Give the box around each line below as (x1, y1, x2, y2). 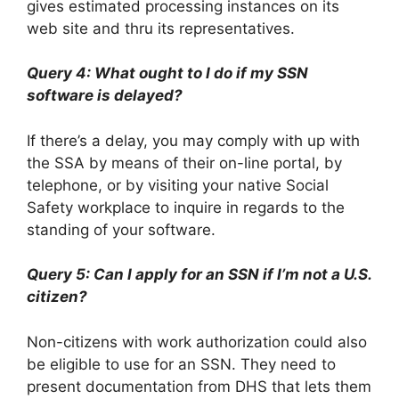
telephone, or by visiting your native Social (27, 175, 329, 194)
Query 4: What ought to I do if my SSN (27, 64, 308, 83)
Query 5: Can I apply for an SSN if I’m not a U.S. (27, 265, 371, 284)
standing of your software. (27, 220, 216, 239)
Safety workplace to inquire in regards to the (27, 198, 345, 216)
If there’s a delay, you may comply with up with (27, 131, 360, 150)
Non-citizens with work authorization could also (27, 332, 367, 351)
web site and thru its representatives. (27, 19, 295, 37)
